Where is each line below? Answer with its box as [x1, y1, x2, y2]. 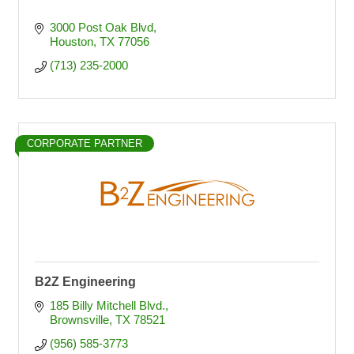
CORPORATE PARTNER [27, 137, 142, 149]
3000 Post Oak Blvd [49, 21, 153, 34]
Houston [49, 35, 93, 48]
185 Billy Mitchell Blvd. [49, 299, 165, 312]
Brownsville [49, 313, 109, 326]
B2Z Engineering [35, 275, 136, 288]
